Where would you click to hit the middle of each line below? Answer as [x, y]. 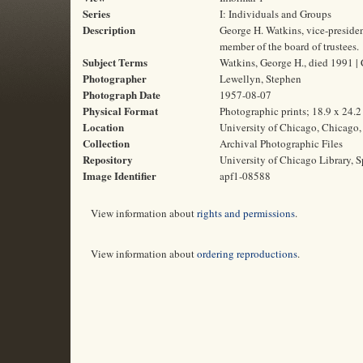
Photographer [115, 78]
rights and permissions [246, 213]
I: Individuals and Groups [275, 14]
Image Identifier [120, 175]
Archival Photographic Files [281, 143]
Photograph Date [122, 94]
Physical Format [120, 111]
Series [96, 13]
